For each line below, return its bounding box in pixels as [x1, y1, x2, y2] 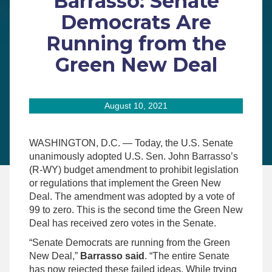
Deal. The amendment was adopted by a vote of [29, 191, 234, 202]
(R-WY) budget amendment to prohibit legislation [29, 164, 239, 175]
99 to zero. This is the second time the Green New [29, 204, 243, 215]
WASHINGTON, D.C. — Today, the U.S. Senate [29, 137, 233, 148]
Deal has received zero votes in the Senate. [29, 217, 216, 228]
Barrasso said [80, 250, 144, 261]
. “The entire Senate [144, 250, 229, 261]
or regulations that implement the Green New [29, 177, 221, 188]
